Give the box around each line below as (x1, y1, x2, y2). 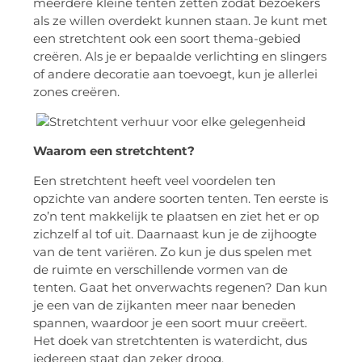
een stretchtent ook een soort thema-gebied (33, 31, 301, 47)
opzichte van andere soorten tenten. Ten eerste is (33, 190, 328, 206)
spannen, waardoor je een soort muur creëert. (33, 314, 307, 330)
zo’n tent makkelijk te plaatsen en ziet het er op (33, 208, 319, 224)
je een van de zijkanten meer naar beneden (33, 297, 296, 313)
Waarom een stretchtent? (33, 143, 195, 159)
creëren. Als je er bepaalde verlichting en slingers (33, 48, 326, 65)
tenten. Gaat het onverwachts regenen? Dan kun (33, 279, 327, 295)
